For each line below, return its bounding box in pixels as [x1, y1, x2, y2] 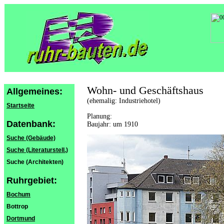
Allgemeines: [6, 86, 62, 96]
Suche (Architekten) [6, 158, 63, 165]
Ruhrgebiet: [6, 175, 57, 185]
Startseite [6, 102, 34, 109]
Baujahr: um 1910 [87, 120, 138, 128]
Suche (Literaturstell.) [6, 146, 68, 153]
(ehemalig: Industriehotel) [87, 97, 160, 104]
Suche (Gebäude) [6, 134, 55, 141]
